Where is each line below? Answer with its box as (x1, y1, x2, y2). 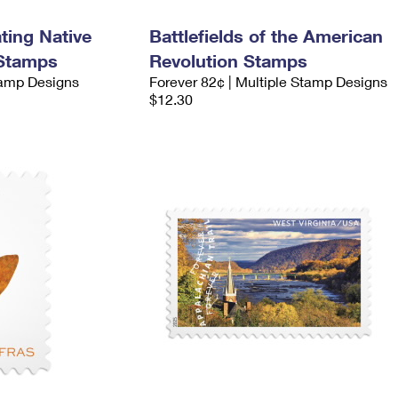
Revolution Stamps (148, 50, 307, 71)
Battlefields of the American (148, 25, 383, 46)
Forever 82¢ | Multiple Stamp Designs (148, 73, 387, 90)
